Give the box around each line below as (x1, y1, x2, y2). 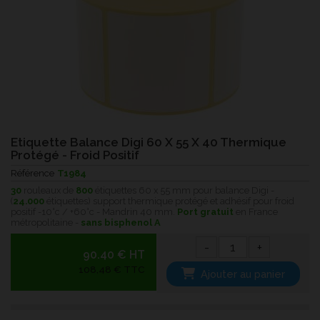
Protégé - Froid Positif (11, 147, 139, 162)
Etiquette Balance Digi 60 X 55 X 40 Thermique (11, 134, 286, 149)
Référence (11, 167, 54, 179)
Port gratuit (177, 206, 234, 217)
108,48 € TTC (78, 263, 145, 275)
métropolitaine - (11, 216, 81, 228)
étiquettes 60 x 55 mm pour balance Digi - (93, 184, 274, 196)
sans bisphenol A (81, 216, 161, 228)
